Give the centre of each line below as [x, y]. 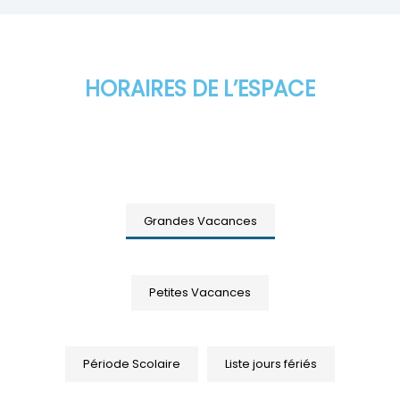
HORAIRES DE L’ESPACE [200, 89]
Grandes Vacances [200, 221]
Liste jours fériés [271, 364]
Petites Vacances [200, 293]
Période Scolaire [132, 364]
